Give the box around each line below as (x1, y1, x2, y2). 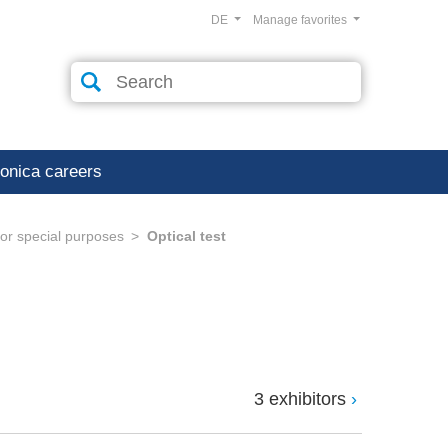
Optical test (147, 228, 226, 244)
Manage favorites (252, 13, 350, 27)
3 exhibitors (254, 389, 346, 410)
